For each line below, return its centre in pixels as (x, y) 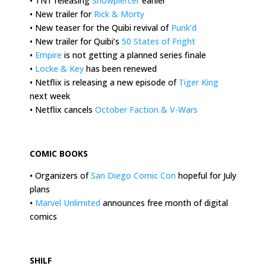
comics (43, 216)
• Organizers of (60, 175)
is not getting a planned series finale (134, 55)
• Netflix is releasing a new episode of (104, 82)
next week (50, 96)
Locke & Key (59, 68)
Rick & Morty (119, 14)
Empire (48, 55)
